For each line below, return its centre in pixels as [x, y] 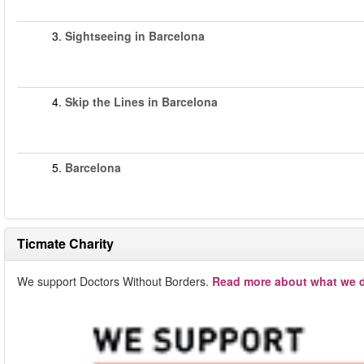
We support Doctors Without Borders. [115, 281]
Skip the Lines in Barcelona [141, 102]
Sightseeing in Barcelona [135, 36]
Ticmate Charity [65, 243]
